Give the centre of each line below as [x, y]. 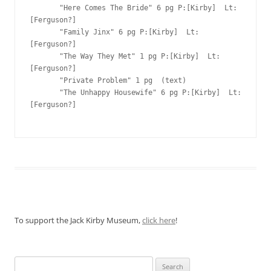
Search [26, 263]
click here [159, 220]
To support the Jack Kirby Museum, [78, 220]
